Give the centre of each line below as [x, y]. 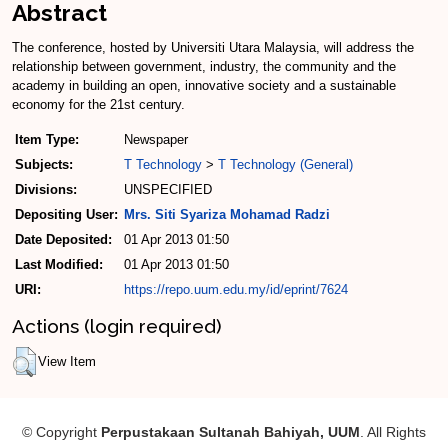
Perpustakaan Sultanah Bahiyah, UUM [230, 431]
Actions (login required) [117, 325]
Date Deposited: [63, 240]
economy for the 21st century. [98, 105]
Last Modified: [59, 265]
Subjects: [44, 165]
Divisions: [46, 190]
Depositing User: [66, 215]
